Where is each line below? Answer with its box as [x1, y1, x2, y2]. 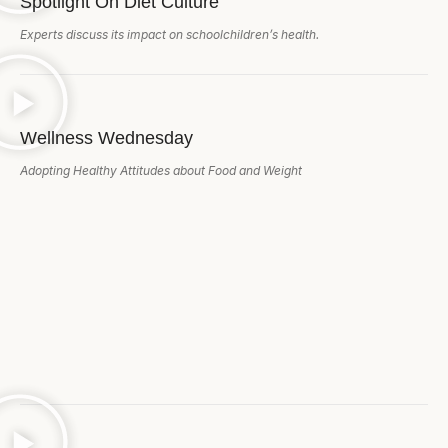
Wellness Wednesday [20, 127, 193, 148]
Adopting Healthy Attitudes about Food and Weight [20, 162, 302, 178]
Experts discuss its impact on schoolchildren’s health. [20, 26, 319, 42]
